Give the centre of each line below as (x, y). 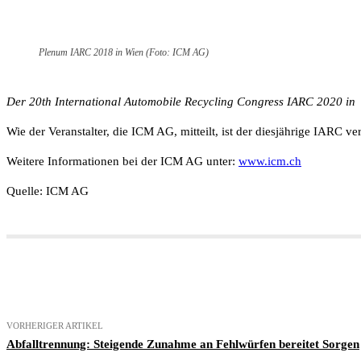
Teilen (79, 280)
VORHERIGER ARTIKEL (55, 325)
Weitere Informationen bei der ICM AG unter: (122, 161)
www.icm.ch (270, 161)
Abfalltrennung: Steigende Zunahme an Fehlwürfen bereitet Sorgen (183, 344)
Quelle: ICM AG (48, 191)
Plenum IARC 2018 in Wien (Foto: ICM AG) (124, 52)
